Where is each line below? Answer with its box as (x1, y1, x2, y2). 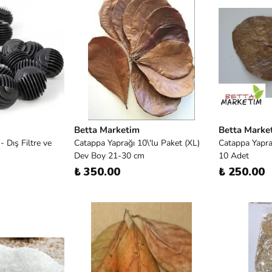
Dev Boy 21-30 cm (74, 150, 144, 161)
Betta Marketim (74, 124, 140, 136)
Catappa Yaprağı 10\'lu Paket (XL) (74, 137, 200, 149)
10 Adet (219, 150, 249, 161)
